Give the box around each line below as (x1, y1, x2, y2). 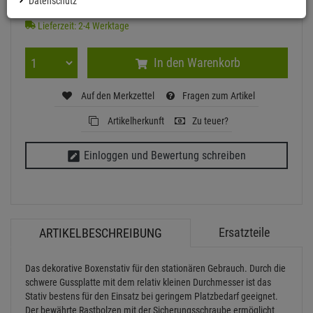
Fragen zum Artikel (182, 90, 255, 101)
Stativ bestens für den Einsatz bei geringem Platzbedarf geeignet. (25, 291, 278, 303)
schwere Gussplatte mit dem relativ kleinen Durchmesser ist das (25, 277, 271, 289)
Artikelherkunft (105, 115, 164, 126)
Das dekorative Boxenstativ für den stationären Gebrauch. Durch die (25, 263, 286, 275)
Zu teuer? (192, 115, 228, 126)
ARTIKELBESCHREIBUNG (39, 226, 162, 241)
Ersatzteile (219, 225, 270, 240)
